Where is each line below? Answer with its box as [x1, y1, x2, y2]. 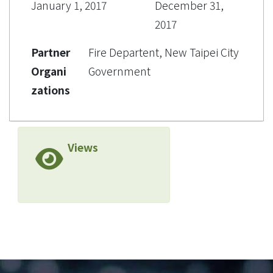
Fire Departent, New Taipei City [88, 44, 239, 60]
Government [88, 63, 151, 79]
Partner [31, 44, 70, 60]
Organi [31, 63, 66, 79]
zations [31, 82, 70, 97]
